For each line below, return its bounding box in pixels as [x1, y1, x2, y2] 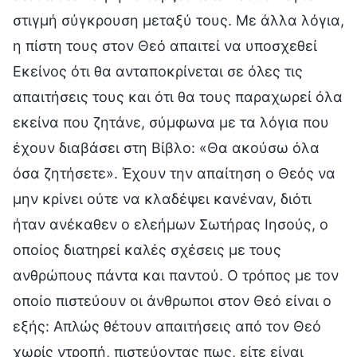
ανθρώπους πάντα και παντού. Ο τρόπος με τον [13, 266, 339, 284]
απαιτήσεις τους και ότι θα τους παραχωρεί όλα [13, 88, 343, 105]
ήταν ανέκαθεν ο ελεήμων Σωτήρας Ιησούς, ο [13, 215, 328, 233]
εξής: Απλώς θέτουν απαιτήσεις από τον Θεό [13, 317, 321, 335]
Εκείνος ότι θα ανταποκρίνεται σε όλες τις [13, 62, 303, 80]
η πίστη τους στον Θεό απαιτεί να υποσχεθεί [13, 37, 317, 54]
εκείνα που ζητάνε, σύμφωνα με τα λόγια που [13, 113, 329, 131]
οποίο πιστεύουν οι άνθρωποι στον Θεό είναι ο [13, 292, 331, 309]
